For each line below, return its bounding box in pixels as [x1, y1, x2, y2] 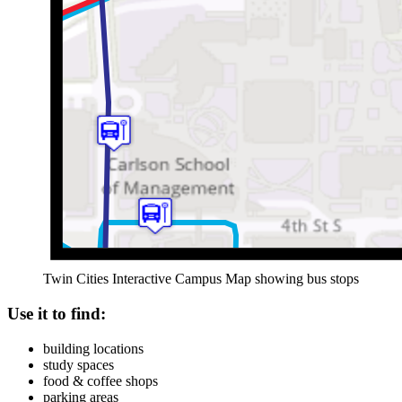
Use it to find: [7, 303, 106, 323]
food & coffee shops [43, 372, 158, 389]
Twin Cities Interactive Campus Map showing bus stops [43, 271, 359, 287]
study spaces [43, 356, 114, 372]
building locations [43, 340, 144, 356]
